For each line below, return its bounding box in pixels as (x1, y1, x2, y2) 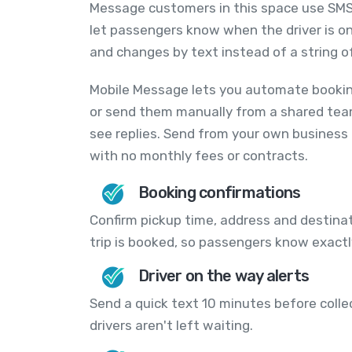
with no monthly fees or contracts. (90, 148, 308, 164)
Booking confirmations (138, 183, 301, 203)
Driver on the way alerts (138, 266, 309, 286)
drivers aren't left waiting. (90, 317, 253, 334)
